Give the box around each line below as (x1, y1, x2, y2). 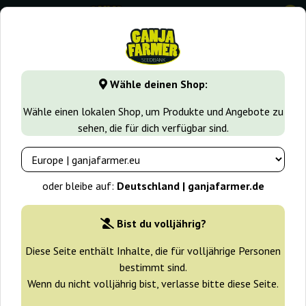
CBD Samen (178, 62, 232, 76)
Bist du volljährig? (116, 217, 206, 231)
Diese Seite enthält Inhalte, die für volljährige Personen (25, 244, 281, 258)
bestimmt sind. (119, 260, 187, 275)
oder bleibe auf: (42, 179, 117, 193)
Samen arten (109, 62, 167, 76)
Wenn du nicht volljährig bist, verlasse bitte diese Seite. (27, 277, 279, 291)
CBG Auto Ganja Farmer (8, 87, 199, 112)
